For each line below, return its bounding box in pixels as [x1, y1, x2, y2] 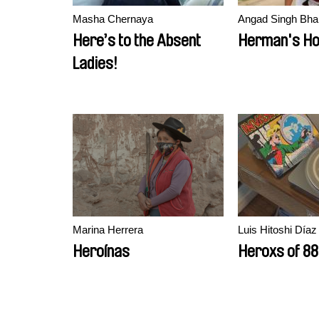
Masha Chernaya [73, 13, 153, 25]
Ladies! [73, 55, 117, 72]
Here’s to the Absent [73, 32, 201, 49]
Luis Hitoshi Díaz [238, 224, 317, 236]
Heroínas [73, 243, 130, 260]
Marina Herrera [73, 224, 143, 236]
